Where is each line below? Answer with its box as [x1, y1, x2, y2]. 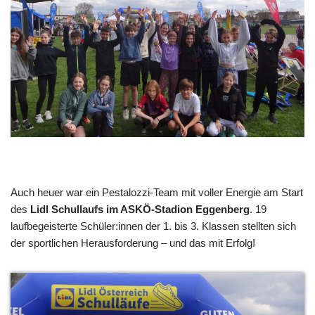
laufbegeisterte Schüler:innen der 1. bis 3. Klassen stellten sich [11, 219, 296, 232]
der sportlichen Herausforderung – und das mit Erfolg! [11, 236, 255, 249]
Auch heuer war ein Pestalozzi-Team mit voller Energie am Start [11, 186, 303, 198]
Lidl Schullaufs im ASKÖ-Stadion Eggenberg [30, 202, 250, 215]
